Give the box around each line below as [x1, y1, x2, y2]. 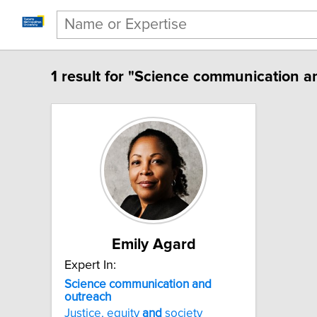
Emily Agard [111, 236, 196, 253]
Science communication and [64, 277, 212, 291]
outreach [64, 290, 111, 304]
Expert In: [64, 258, 116, 272]
